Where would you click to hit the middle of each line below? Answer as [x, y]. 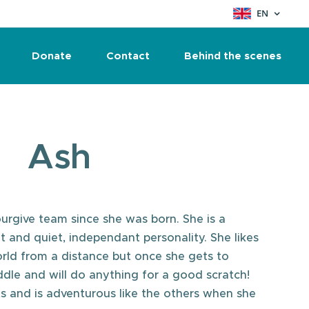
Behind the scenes [233, 56]
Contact [128, 56]
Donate [52, 56]
